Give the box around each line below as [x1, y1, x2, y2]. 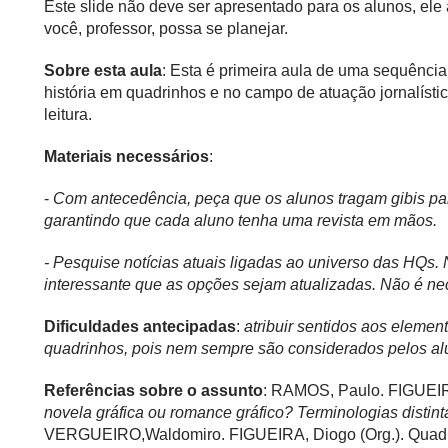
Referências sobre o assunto [44, 381, 263, 399]
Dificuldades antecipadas [44, 317, 236, 335]
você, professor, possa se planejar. [44, 19, 288, 37]
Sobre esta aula [44, 61, 162, 79]
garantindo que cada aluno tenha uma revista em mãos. [44, 211, 437, 229]
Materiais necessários [44, 147, 209, 165]
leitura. [44, 105, 92, 123]
